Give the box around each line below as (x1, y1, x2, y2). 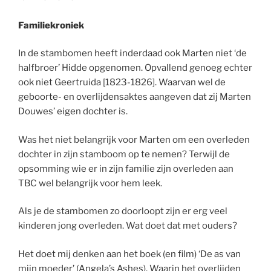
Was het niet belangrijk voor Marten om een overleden (18, 134, 250, 145)
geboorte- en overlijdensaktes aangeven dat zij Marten (18, 91, 251, 103)
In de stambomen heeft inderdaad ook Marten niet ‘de (18, 48, 247, 59)
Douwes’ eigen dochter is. (18, 106, 128, 117)
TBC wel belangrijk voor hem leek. (18, 177, 162, 189)
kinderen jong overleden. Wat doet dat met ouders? (18, 220, 237, 232)
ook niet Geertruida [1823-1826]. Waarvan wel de (18, 77, 226, 88)
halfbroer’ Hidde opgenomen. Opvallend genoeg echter (18, 62, 252, 74)
